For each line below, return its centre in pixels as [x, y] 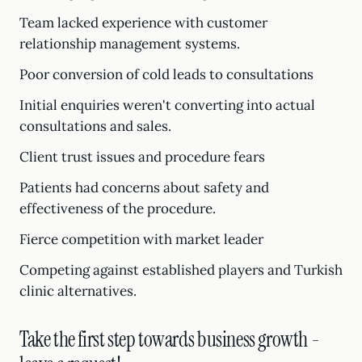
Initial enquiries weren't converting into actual [167, 105]
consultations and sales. [95, 126]
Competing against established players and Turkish [181, 270]
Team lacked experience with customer [143, 23]
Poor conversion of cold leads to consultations [166, 74]
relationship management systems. [130, 44]
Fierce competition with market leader [141, 239]
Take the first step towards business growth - [170, 339]
